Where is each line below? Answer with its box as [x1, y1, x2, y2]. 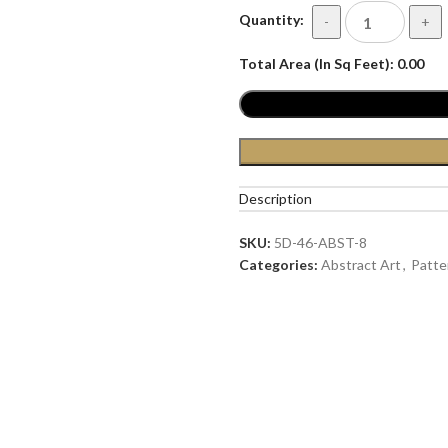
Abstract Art [321, 256, 401, 273]
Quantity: [239, 10, 304, 28]
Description [239, 190, 312, 207]
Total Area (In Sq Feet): [239, 55, 397, 72]
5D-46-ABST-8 [274, 234, 367, 251]
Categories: [239, 256, 318, 273]
